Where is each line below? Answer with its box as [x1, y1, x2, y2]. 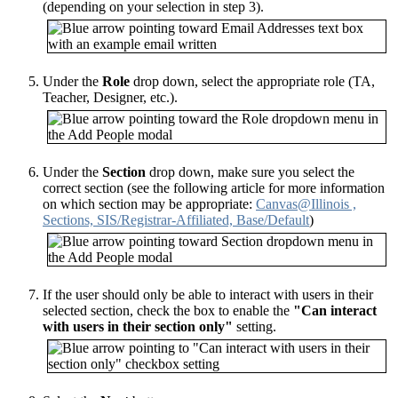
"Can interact [293, 302, 377, 318]
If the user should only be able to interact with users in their [43, 286, 373, 302]
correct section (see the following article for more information [43, 179, 385, 195]
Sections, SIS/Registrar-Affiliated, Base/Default [43, 211, 309, 227]
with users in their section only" [43, 318, 233, 334]
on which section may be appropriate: [43, 195, 256, 211]
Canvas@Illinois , [256, 195, 356, 211]
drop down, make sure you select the [146, 163, 354, 179]
